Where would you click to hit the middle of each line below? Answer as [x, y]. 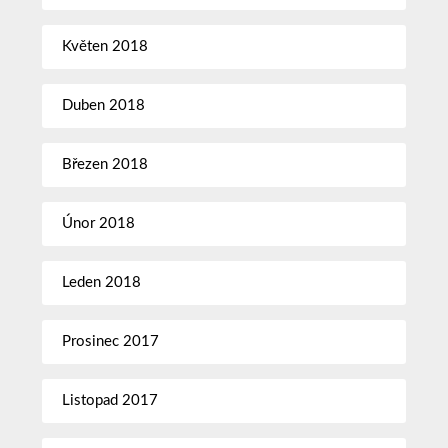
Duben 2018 [104, 105]
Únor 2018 [99, 223]
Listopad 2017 [110, 400]
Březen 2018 [105, 164]
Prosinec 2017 [111, 341]
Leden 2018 [102, 282]
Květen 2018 [105, 46]
